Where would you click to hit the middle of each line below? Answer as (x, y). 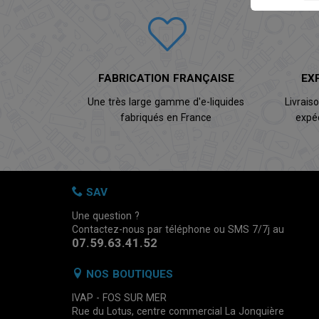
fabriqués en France (166, 118)
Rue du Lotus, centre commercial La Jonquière (178, 311)
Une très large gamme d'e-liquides (166, 102)
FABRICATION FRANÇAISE (166, 79)
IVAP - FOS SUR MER (119, 297)
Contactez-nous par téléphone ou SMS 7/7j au (178, 230)
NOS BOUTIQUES (128, 274)
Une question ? (106, 216)
